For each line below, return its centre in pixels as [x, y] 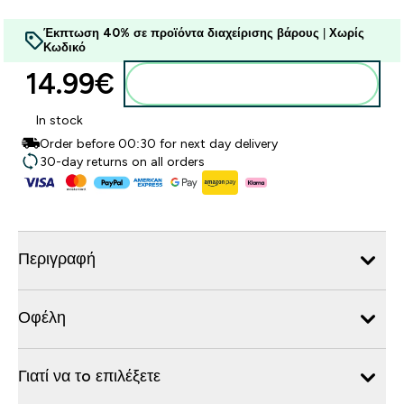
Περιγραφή [57, 258]
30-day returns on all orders [122, 161]
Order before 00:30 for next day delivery [159, 143]
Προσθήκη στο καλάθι [263, 84]
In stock [60, 120]
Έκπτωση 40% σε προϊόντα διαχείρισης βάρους [181, 33]
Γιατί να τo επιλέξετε [89, 376]
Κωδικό [64, 47]
